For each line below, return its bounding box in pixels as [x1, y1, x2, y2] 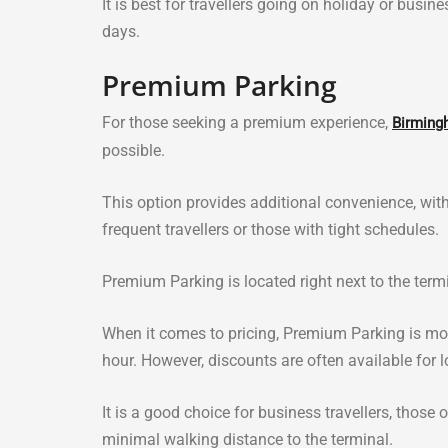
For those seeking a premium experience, [102, 113, 392, 132]
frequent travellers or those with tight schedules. [102, 220, 439, 239]
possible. [102, 141, 165, 160]
